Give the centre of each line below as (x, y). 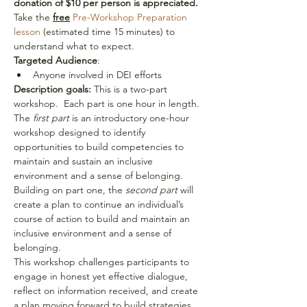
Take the (33, 17)
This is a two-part (131, 89)
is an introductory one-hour (131, 118)
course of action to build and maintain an (103, 218)
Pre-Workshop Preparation (130, 17)
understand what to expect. (75, 46)
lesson (27, 31)
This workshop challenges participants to (103, 261)
